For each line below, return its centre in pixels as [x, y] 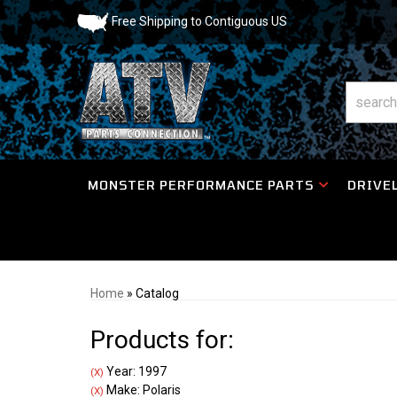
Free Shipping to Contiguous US [198, 21]
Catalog [157, 293]
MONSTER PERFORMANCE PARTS [200, 185]
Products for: [162, 340]
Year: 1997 [135, 371]
